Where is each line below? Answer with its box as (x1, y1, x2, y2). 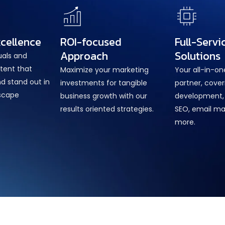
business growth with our (60, 90, 147, 101)
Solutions (175, 47, 221, 64)
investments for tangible (60, 77, 147, 88)
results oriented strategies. (60, 103, 154, 114)
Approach (60, 47, 108, 64)
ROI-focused (60, 33, 122, 50)
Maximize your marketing (60, 64, 149, 75)
